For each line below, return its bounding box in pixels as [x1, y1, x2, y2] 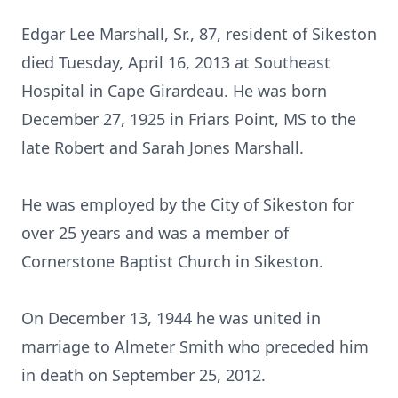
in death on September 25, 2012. [21, 364, 266, 386]
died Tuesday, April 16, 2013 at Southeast [21, 52, 330, 73]
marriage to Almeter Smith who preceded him [21, 336, 369, 357]
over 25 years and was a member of [21, 222, 289, 243]
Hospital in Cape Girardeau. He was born [21, 80, 327, 101]
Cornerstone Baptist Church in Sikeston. [21, 251, 323, 272]
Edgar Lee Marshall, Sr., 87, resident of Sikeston [21, 23, 377, 44]
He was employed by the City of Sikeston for [21, 194, 354, 215]
